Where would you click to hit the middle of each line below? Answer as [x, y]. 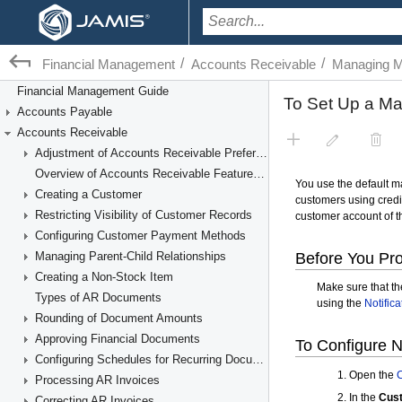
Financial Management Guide [93, 91]
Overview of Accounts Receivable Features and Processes [259, 174]
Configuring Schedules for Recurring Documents [258, 359]
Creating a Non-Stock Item [104, 277]
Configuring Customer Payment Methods [140, 236]
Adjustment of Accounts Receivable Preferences [262, 153]
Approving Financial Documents [118, 339]
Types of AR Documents [98, 297]
